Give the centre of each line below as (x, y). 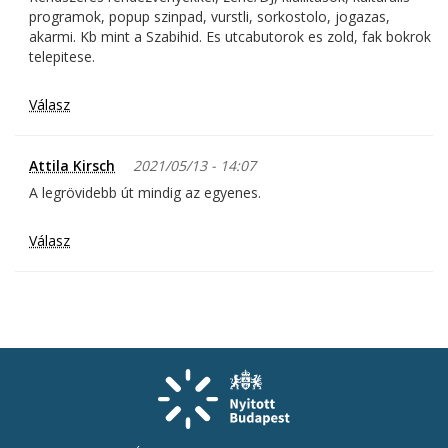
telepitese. (62, 57)
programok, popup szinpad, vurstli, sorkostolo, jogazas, (209, 17)
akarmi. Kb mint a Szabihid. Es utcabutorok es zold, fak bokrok (230, 37)
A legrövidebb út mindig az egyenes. (145, 193)
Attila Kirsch (72, 166)
